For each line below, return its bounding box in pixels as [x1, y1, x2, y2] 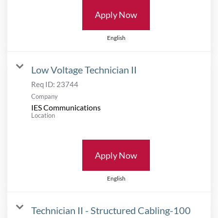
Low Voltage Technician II [31, 63, 137, 75]
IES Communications [31, 102, 101, 112]
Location [31, 111, 55, 119]
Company [31, 92, 58, 100]
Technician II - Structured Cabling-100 [31, 204, 191, 216]
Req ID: [31, 79, 56, 89]
